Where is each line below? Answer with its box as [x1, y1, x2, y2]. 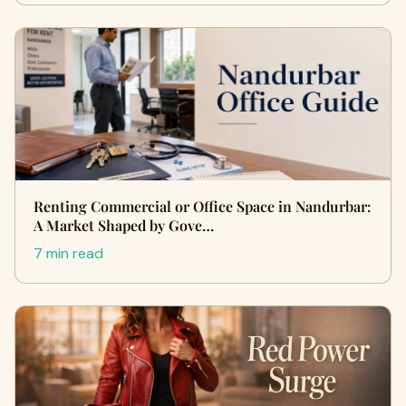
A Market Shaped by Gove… [34, 216, 214, 235]
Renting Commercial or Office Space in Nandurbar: [34, 197, 372, 216]
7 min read [34, 244, 103, 263]
